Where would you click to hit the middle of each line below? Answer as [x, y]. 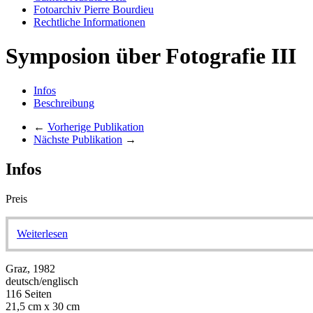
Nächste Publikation [78, 139]
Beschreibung [64, 103]
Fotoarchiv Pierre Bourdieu [94, 9]
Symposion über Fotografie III [151, 56]
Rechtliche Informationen [89, 22]
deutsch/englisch [42, 281]
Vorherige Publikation [96, 126]
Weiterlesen [42, 233]
